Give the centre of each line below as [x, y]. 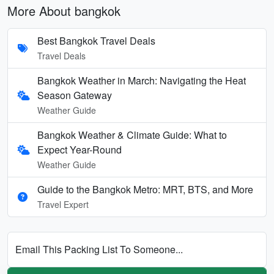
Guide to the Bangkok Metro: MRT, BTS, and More [145, 189]
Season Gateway [75, 95]
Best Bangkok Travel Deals [96, 40]
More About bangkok [64, 10]
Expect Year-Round [80, 149]
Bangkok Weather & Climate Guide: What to [132, 135]
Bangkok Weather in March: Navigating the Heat [142, 80]
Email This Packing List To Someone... [99, 249]
